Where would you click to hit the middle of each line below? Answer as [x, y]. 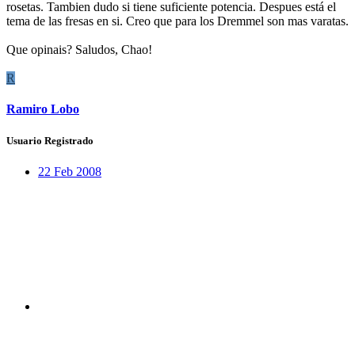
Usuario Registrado [50, 140]
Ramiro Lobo [43, 109]
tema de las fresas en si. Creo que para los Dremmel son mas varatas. [177, 21]
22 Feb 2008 [70, 171]
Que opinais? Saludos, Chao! [79, 50]
